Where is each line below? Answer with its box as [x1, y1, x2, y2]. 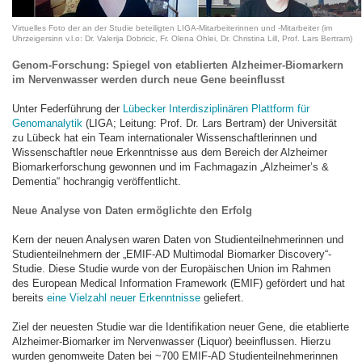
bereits [12, 292, 47, 304]
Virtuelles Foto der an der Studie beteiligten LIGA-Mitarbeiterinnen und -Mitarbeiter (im [12, 23, 332, 32]
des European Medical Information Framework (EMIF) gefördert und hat [12, 277, 345, 289]
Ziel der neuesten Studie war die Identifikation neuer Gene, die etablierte [12, 321, 349, 333]
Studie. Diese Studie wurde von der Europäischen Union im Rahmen [12, 263, 330, 275]
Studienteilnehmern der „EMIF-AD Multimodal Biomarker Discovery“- [12, 248, 331, 260]
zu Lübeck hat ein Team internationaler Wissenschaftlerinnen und [12, 132, 317, 144]
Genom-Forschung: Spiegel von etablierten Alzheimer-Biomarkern [12, 59, 343, 71]
